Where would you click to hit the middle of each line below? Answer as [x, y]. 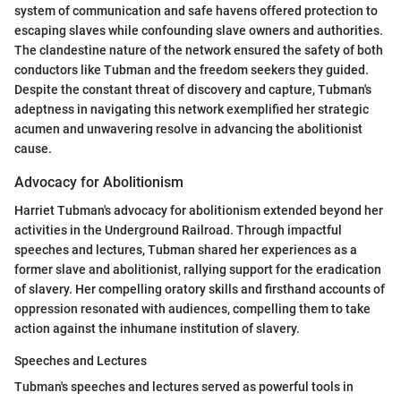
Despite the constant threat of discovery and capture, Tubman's [193, 89]
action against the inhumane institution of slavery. [157, 328]
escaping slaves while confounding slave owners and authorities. [199, 30]
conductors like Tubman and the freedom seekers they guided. [192, 69]
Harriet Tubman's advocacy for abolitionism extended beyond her [199, 210]
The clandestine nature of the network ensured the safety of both [199, 50]
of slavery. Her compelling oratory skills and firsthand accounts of [200, 289]
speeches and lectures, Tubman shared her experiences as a [186, 249]
